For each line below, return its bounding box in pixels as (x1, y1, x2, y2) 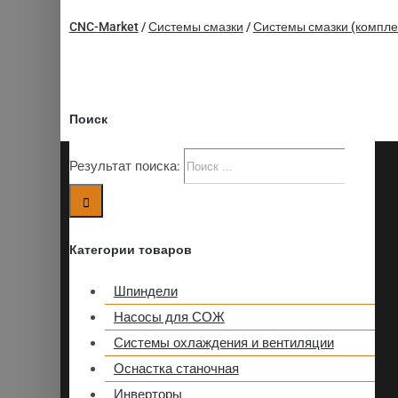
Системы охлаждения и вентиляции (113, 335, 334, 352)
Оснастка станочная (113, 361, 239, 378)
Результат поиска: (68, 157, 180, 174)
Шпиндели (113, 283, 178, 300)
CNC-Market (68, 19, 139, 34)
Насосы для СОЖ (113, 309, 225, 326)
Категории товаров (68, 242, 192, 259)
